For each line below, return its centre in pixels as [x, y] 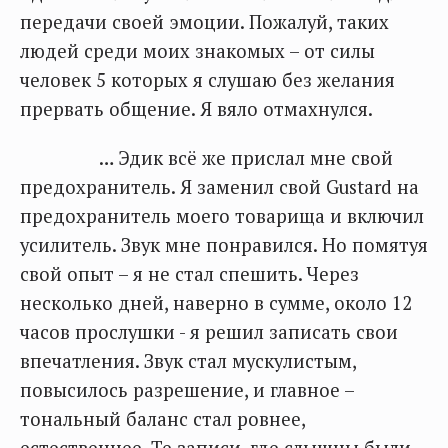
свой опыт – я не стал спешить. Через [189, 274]
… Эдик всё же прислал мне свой [206, 158]
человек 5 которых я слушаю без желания [207, 80]
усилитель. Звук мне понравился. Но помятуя [224, 245]
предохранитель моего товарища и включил [222, 216]
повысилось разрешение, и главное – [187, 390]
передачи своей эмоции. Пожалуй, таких [204, 22]
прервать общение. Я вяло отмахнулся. [196, 109]
